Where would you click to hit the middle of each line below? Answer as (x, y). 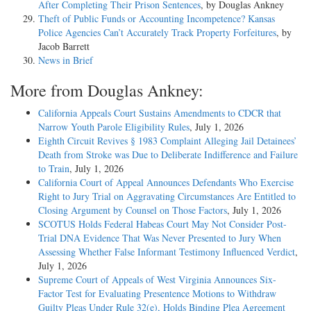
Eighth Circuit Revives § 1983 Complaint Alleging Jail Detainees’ (168, 140)
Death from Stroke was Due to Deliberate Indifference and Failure (168, 154)
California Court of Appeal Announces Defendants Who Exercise (166, 182)
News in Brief (66, 60)
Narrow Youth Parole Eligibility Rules (114, 126)
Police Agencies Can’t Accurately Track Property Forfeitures (157, 32)
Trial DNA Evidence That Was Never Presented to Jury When (160, 237)
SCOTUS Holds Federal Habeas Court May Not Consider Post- (162, 224)
